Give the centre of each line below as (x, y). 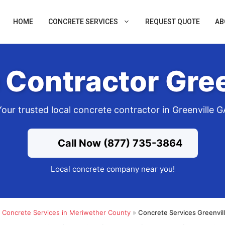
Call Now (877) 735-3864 (119, 143)
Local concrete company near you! (113, 169)
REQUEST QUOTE (173, 22)
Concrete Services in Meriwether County (66, 212)
